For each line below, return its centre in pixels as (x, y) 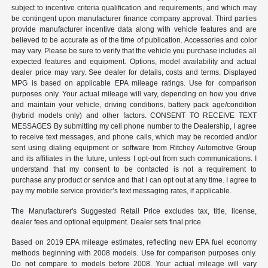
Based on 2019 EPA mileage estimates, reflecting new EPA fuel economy (134, 243)
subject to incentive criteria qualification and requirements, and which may (134, 8)
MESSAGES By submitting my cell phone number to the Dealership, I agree (134, 127)
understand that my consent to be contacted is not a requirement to (134, 170)
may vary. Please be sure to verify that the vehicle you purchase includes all (134, 51)
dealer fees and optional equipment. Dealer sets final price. (107, 222)
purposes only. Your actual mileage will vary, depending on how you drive (134, 94)
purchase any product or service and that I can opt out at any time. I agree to (134, 180)
